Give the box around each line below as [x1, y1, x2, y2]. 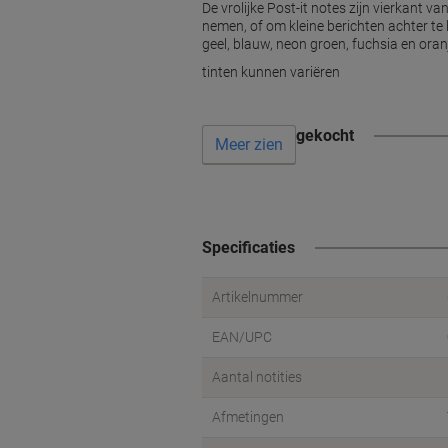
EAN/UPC [212, 329, 272, 345]
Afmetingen [212, 409, 284, 425]
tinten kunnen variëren [202, 64, 340, 80]
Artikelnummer [212, 289, 303, 305]
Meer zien [215, 135, 283, 155]
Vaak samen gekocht [202, 126, 354, 145]
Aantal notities [212, 369, 302, 385]
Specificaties [202, 238, 295, 257]
